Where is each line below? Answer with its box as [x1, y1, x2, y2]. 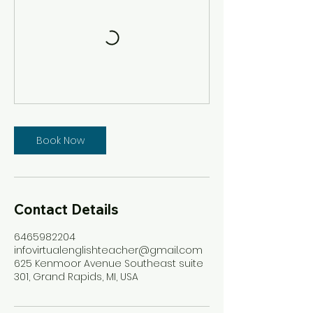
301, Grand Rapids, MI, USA [14, 270, 138, 284]
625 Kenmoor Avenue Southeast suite [14, 256, 203, 270]
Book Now [36, 133, 85, 147]
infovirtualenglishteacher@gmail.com [14, 243, 203, 257]
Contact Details [14, 201, 119, 218]
